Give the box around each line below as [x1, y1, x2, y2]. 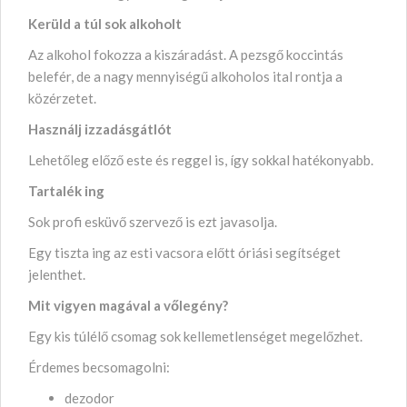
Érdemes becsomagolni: [28, 358, 170, 375]
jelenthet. [28, 265, 85, 283]
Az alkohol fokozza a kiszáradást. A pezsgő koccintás [28, 45, 343, 63]
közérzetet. [28, 89, 96, 106]
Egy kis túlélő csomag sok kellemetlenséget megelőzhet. [28, 327, 362, 344]
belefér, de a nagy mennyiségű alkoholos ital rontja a [28, 67, 342, 84]
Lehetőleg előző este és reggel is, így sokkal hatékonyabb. [28, 151, 373, 168]
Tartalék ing [28, 182, 104, 199]
